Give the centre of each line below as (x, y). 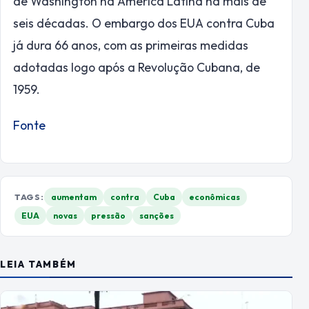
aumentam (73, 197)
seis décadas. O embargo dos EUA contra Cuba (144, 23)
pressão (108, 216)
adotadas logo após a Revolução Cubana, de (137, 67)
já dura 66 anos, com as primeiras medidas (131, 45)
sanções (157, 216)
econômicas (214, 197)
